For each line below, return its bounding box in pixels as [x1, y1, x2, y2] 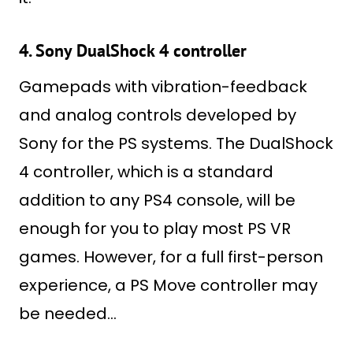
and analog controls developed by [19, 104, 296, 126]
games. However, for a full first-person [19, 246, 323, 268]
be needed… [19, 303, 117, 325]
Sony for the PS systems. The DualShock [19, 132, 333, 154]
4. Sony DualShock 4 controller [19, 39, 247, 61]
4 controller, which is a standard [19, 161, 273, 183]
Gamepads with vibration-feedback [19, 76, 307, 98]
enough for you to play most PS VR [19, 217, 291, 240]
